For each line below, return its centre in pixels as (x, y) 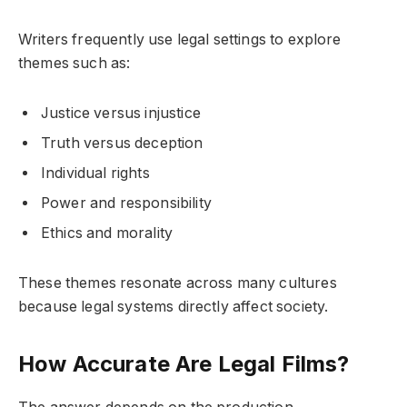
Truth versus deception (122, 144)
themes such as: (74, 64)
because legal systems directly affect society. (174, 306)
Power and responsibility (126, 203)
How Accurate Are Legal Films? (184, 364)
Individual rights (95, 174)
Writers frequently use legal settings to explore (180, 40)
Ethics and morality (107, 233)
